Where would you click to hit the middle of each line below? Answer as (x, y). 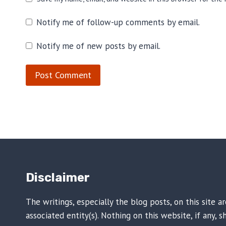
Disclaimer (58, 178)
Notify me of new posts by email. (99, 46)
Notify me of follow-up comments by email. (118, 22)
